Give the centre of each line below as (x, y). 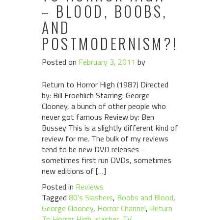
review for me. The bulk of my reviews (105, 138)
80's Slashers (91, 197)
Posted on (60, 62)
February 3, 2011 (107, 62)
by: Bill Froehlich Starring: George (96, 95)
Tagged (55, 197)
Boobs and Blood (145, 197)
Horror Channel (122, 208)
